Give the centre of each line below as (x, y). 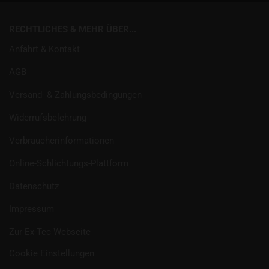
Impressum (32, 209)
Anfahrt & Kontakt (44, 49)
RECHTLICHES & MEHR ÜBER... (73, 29)
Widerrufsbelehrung (48, 118)
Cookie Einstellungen (52, 253)
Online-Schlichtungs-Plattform (69, 163)
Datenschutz (34, 186)
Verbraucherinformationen (62, 141)
